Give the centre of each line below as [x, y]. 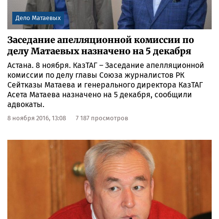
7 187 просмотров [102, 118]
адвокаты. [26, 105]
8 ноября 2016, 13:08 [37, 118]
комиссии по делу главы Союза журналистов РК [96, 75]
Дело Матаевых [38, 18]
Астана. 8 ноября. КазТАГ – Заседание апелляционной [106, 66]
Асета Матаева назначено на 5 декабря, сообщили [100, 95]
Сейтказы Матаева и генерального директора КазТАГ [105, 85]
